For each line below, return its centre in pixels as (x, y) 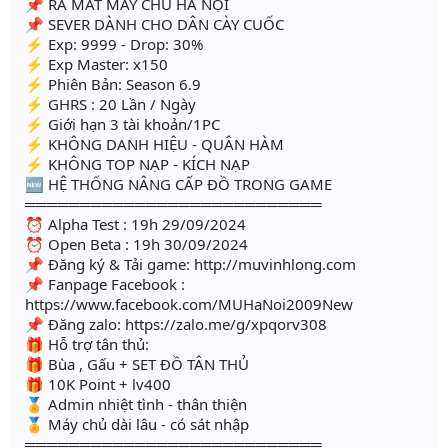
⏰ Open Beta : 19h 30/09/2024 (136, 244)
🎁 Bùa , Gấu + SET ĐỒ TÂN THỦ (137, 364)
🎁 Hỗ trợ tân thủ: (87, 344)
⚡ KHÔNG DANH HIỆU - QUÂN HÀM (154, 144)
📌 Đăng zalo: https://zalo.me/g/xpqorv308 (176, 324)
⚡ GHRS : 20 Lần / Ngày (110, 104)
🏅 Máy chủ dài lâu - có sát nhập (137, 424)
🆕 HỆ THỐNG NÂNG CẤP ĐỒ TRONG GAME (178, 184)
